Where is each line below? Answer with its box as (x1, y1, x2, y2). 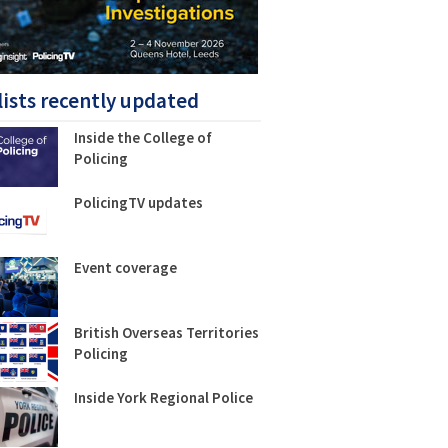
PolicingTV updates (73, 193, 203, 212)
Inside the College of (73, 128, 212, 147)
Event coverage (73, 258, 177, 277)
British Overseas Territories (73, 323, 259, 342)
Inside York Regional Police (73, 388, 253, 407)
